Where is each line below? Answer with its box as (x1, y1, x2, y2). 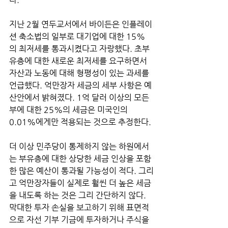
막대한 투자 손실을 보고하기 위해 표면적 (9, 202, 149, 212)
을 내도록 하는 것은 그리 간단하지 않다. (9, 190, 148, 200)
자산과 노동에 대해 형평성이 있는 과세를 (9, 68, 151, 78)
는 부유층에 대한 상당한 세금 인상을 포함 (9, 153, 151, 163)
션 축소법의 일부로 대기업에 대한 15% (9, 31, 145, 41)
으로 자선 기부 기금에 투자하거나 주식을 (9, 214, 151, 224)
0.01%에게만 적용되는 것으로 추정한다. (9, 117, 153, 127)
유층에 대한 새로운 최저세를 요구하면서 (9, 55, 149, 66)
